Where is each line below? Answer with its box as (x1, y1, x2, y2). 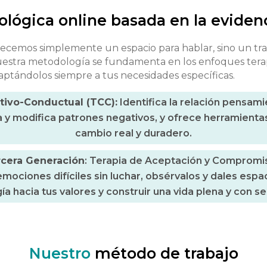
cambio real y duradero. (75, 127, 192, 139)
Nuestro (29, 244, 91, 262)
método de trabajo (90, 244, 238, 262)
